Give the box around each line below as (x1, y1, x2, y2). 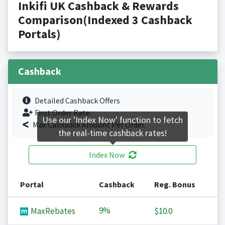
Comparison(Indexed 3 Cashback (18, 12, 192, 28)
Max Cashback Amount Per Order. (32, 120, 146, 130)
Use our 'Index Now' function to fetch (42, 115, 183, 126)
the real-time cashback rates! (58, 128, 167, 139)
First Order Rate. (34, 107, 91, 118)
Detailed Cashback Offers (34, 95, 120, 106)
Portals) (18, 26, 61, 42)
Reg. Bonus (154, 179, 195, 190)
